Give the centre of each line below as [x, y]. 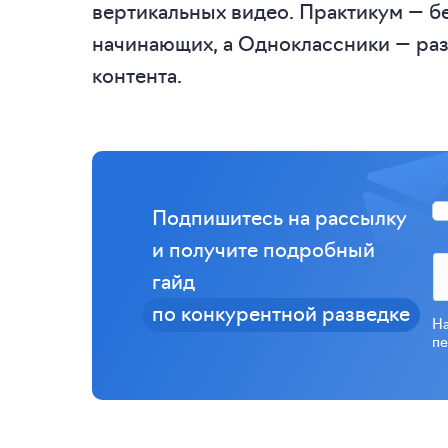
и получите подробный [263, 248]
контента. [137, 74]
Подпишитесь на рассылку [279, 216]
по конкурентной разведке [281, 312]
